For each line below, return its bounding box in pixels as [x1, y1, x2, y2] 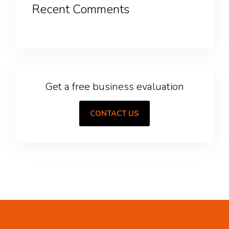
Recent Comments [32, 1, 129, 17]
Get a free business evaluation [45, 80, 184, 94]
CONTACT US [90, 108, 139, 119]
